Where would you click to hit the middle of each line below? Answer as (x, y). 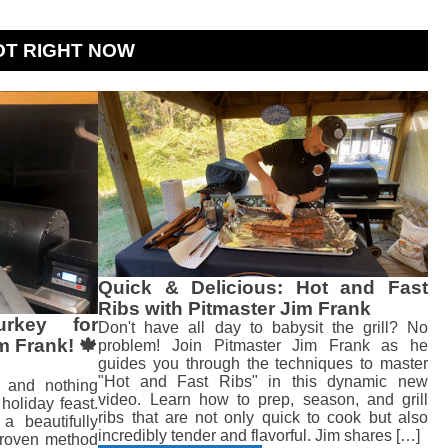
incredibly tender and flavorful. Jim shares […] (259, 435)
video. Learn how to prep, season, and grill (263, 399)
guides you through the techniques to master (263, 363)
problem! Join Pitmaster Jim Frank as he (263, 345)
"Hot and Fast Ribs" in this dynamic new (263, 381)
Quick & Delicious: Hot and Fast (263, 287)
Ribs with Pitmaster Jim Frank (235, 308)
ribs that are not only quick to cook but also (263, 417)
